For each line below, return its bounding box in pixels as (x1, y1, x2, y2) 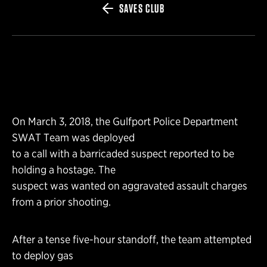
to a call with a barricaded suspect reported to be (12, 147, 234, 160)
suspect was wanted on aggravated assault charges (12, 179, 247, 192)
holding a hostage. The (12, 163, 116, 176)
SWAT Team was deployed (12, 131, 135, 144)
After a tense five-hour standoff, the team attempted (12, 232, 252, 246)
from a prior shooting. (12, 195, 111, 208)
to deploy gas (12, 249, 73, 262)
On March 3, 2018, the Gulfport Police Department (12, 114, 238, 128)
